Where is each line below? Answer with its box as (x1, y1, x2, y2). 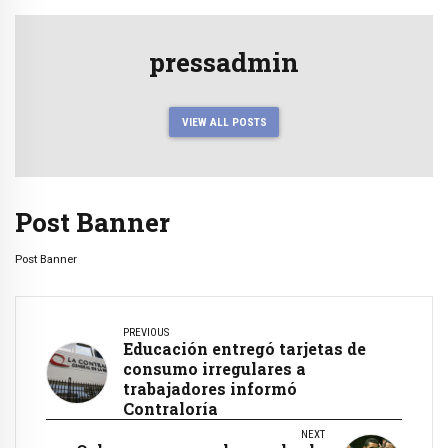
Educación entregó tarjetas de (123, 337, 366, 359)
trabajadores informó (123, 377, 297, 399)
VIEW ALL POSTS (181, 114, 267, 129)
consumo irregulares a (123, 357, 306, 379)
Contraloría (123, 397, 218, 419)
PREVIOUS (123, 325, 169, 339)
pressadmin (149, 43, 299, 79)
